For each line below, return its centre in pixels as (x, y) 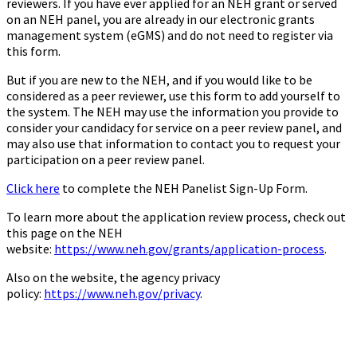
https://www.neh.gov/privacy (122, 294)
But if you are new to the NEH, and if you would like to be (159, 80)
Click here (33, 188)
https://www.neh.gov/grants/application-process (189, 249)
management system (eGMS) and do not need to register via (170, 35)
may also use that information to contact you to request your (173, 144)
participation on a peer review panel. (106, 160)
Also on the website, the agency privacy (113, 278)
